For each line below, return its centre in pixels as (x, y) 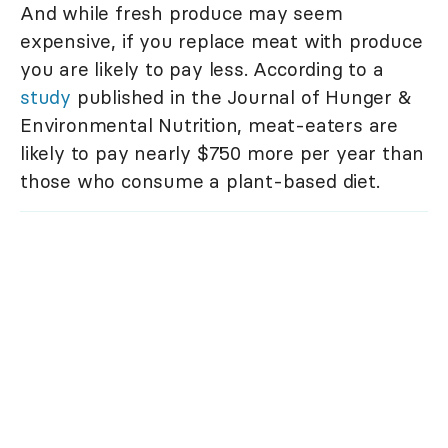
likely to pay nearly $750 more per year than (222, 153)
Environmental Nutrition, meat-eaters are (209, 125)
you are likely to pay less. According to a (202, 69)
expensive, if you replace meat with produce (221, 41)
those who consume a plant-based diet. (200, 181)
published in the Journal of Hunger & (241, 97)
